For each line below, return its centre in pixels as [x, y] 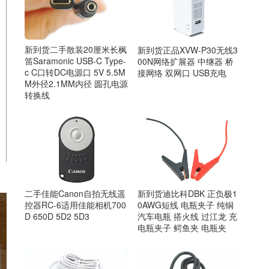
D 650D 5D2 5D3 [57, 216]
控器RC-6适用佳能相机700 [75, 204]
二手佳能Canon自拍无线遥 [75, 193]
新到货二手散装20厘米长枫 [76, 50]
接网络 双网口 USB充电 [182, 72]
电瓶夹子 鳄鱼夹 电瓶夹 [182, 227]
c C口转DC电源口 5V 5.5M [75, 72]
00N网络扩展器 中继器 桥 [185, 61]
